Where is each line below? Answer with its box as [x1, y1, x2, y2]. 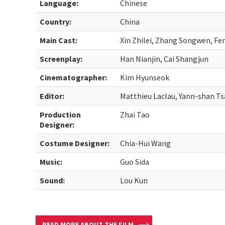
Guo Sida [120, 157, 150, 167]
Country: [40, 17, 72, 27]
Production [40, 109, 81, 120]
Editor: [40, 91, 65, 101]
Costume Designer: [40, 138, 110, 148]
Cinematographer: [40, 72, 107, 82]
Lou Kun [120, 175, 148, 185]
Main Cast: [40, 35, 78, 45]
